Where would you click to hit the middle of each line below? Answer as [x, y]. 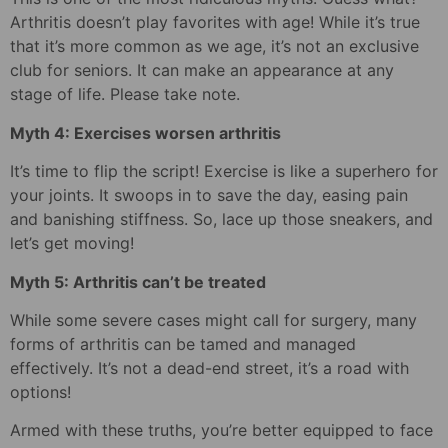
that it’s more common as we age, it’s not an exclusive [214, 46]
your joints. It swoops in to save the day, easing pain [209, 195]
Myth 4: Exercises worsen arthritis [145, 132]
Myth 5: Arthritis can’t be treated [138, 281]
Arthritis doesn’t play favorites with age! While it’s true [215, 22]
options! [40, 391]
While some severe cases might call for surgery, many [213, 319]
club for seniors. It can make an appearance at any [202, 70]
